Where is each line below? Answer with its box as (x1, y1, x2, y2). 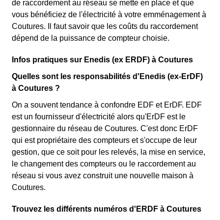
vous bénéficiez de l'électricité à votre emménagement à (12, 10, 206, 19)
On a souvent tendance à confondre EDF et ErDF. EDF (12, 101, 202, 110)
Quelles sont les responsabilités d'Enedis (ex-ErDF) (12, 72, 203, 81)
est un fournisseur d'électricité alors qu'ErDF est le (12, 112, 186, 121)
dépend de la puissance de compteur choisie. (12, 34, 169, 43)
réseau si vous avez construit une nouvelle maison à (12, 171, 193, 180)
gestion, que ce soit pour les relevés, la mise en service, (12, 148, 205, 157)
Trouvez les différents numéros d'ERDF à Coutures (12, 205, 201, 214)
